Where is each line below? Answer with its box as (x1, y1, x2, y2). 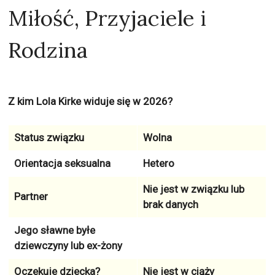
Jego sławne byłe (14, 224, 95, 236)
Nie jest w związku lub (142, 183, 244, 195)
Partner (14, 190, 48, 203)
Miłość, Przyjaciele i (8, 4, 207, 32)
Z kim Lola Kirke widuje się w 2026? (8, 95, 173, 107)
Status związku (14, 131, 84, 144)
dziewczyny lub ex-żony (14, 239, 122, 252)
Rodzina (8, 36, 88, 64)
